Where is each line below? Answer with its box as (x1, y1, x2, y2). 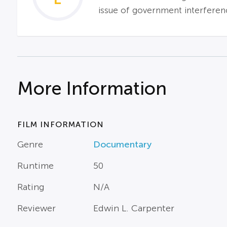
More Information (17, 78, 167, 99)
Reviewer (17, 203, 56, 213)
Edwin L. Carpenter (93, 203, 174, 213)
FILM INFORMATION (17, 120, 104, 129)
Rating (17, 181, 45, 192)
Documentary (93, 139, 152, 149)
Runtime (17, 160, 54, 171)
